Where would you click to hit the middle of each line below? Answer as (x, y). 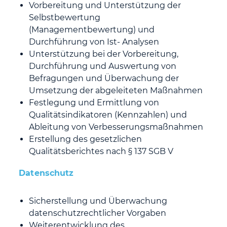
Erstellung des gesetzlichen (86, 139)
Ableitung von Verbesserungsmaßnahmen (116, 127)
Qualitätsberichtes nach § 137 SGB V (101, 151)
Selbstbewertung (65, 17)
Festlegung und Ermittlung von (94, 103)
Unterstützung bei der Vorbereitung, (104, 54)
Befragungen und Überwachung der (104, 78)
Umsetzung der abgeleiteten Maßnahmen (116, 90)
